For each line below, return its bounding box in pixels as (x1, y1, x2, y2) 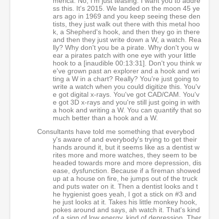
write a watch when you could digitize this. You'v (53, 83, 200, 90)
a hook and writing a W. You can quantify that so (53, 106, 201, 114)
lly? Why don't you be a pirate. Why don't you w (53, 44, 199, 51)
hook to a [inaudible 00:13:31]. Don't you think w (53, 59, 201, 67)
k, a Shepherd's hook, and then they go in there (53, 28, 200, 36)
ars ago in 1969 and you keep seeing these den (53, 12, 200, 20)
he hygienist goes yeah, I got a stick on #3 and (53, 190, 197, 198)
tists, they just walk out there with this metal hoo (53, 20, 200, 28)
